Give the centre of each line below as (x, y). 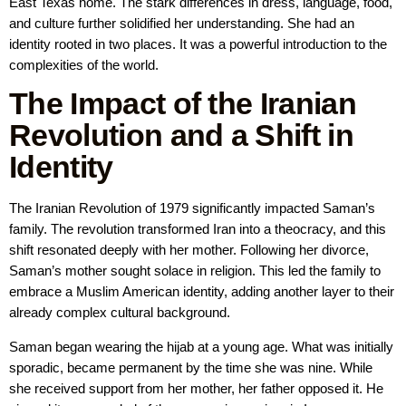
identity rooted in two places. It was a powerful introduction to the (198, 43)
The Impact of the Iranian (183, 104)
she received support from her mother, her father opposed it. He (196, 388)
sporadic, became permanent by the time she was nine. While (191, 367)
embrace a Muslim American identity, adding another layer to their (202, 292)
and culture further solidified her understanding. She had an (182, 23)
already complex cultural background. (120, 313)
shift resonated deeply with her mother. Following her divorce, (189, 250)
